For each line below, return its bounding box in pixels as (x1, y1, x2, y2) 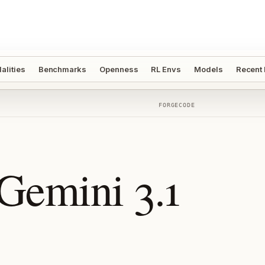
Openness (99, 64, 138, 74)
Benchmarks (38, 64, 86, 74)
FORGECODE (159, 102, 195, 108)
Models (194, 64, 223, 74)
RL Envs (151, 64, 182, 74)
